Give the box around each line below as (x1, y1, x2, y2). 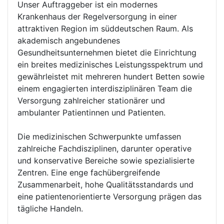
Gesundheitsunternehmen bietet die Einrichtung (17, 47, 196, 57)
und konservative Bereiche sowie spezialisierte (17, 155, 194, 165)
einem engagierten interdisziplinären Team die (17, 83, 192, 93)
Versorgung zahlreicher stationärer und (17, 95, 165, 105)
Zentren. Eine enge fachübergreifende (17, 167, 160, 177)
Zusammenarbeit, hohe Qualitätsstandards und (17, 179, 193, 189)
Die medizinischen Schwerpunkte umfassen (17, 131, 181, 141)
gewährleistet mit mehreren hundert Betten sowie (17, 71, 204, 81)
